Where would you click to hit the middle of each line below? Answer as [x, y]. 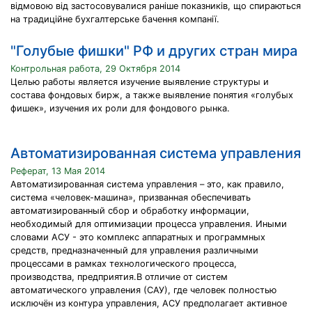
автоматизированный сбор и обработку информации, [130, 211]
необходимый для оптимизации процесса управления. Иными [149, 224]
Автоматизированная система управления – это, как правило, [147, 184]
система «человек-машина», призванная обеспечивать [131, 197]
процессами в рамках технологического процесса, [124, 264]
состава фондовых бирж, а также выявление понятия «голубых [152, 95]
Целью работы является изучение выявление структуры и [140, 82]
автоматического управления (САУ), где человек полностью [143, 290]
